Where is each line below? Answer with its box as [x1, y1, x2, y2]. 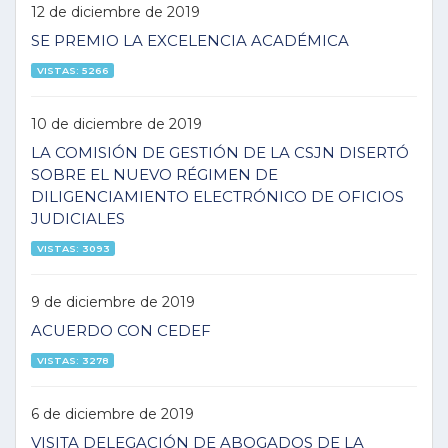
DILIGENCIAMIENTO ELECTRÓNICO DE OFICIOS [31, 187, 404, 206]
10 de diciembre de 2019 [31, 114, 202, 133]
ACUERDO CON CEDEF [31, 321, 211, 340]
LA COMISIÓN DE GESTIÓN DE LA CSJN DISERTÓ [31, 143, 409, 162]
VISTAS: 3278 [36, 354, 109, 366]
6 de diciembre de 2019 [31, 404, 194, 423]
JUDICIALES [31, 209, 125, 228]
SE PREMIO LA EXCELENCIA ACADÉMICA [31, 31, 349, 50]
